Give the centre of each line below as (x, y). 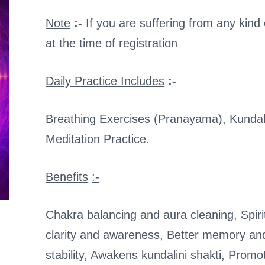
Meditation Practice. (98, 139)
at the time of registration (112, 43)
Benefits (67, 177)
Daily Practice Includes (105, 81)
